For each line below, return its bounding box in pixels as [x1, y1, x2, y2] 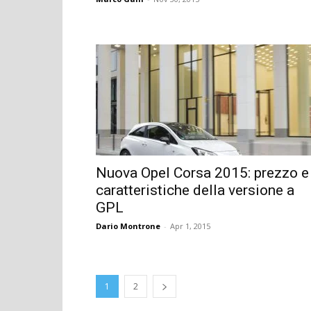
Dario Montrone [96, 220, 160, 231]
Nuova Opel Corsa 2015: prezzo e [96, 164, 309, 181]
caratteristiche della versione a [96, 181, 294, 199]
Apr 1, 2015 [170, 220, 210, 231]
